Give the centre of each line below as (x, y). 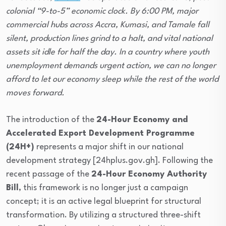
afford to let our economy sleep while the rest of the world (112, 79)
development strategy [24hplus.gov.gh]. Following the (109, 160)
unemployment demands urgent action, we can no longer (111, 66)
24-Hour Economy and (142, 120)
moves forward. (35, 93)
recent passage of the (49, 174)
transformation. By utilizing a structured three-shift (103, 215)
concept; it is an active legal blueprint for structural (104, 201)
